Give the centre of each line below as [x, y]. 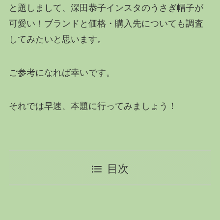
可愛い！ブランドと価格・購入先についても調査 [106, 24]
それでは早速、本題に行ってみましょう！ [93, 106]
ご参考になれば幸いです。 [62, 72]
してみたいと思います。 [57, 40]
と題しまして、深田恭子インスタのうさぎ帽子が [106, 8]
